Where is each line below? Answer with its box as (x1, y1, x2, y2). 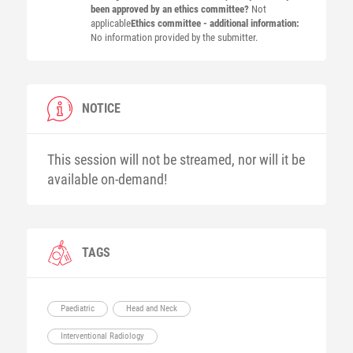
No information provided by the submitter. (90, 32, 258, 43)
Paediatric (60, 303, 95, 314)
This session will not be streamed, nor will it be (46, 151, 305, 168)
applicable (90, 17, 131, 29)
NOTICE (81, 101, 121, 116)
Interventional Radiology (60, 331, 144, 341)
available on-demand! (46, 171, 167, 188)
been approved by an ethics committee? (90, 3, 251, 15)
